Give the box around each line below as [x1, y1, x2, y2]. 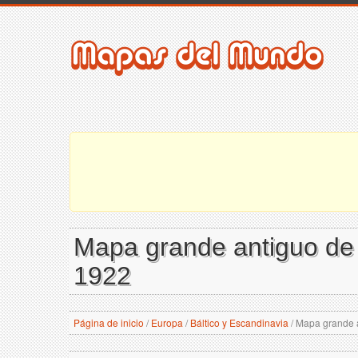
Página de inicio [74, 316, 144, 329]
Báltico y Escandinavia [190, 316, 288, 329]
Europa [151, 316, 183, 329]
